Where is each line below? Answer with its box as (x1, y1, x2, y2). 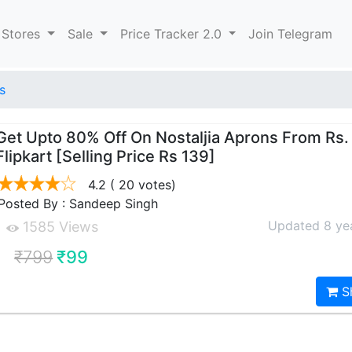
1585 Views (19, 218, 99, 235)
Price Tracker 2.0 (119, 26, 225, 42)
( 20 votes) (106, 177, 177, 192)
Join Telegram (248, 26, 333, 42)
